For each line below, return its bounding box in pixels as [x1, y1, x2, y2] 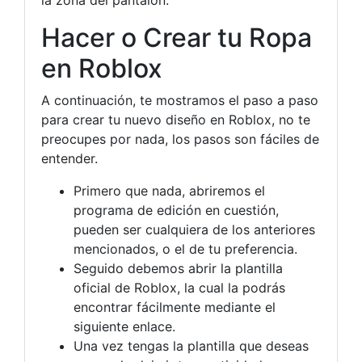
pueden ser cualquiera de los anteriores [74, 221, 315, 238]
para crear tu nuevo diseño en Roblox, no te [41, 112, 310, 128]
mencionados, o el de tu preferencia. [74, 241, 297, 257]
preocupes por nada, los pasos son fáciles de [41, 131, 319, 147]
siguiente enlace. [74, 318, 175, 335]
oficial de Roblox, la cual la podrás [74, 280, 285, 296]
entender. [41, 150, 98, 166]
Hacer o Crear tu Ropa [41, 22, 312, 53]
